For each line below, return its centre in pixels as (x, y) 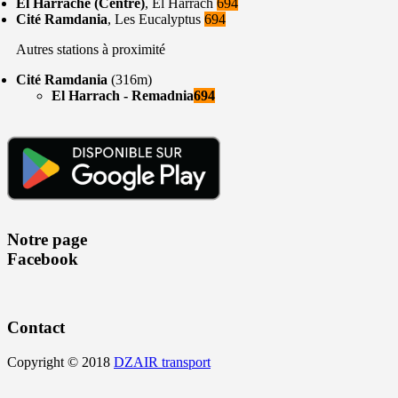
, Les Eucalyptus (156, 19)
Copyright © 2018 (60, 362)
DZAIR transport (162, 362)
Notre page (47, 239)
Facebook (43, 259)
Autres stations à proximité (91, 49)
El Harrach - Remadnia (123, 96)
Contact (36, 328)
